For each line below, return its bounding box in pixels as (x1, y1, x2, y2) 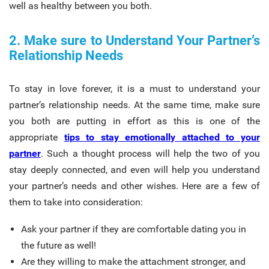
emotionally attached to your (118, 131, 261, 143)
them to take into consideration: (9, 196, 143, 208)
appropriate (9, 131, 64, 143)
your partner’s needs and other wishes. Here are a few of (9, 180, 260, 192)
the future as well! (21, 239, 96, 251)
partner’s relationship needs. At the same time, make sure (9, 98, 260, 110)
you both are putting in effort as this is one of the (9, 115, 260, 127)
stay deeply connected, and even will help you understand (9, 163, 260, 175)
